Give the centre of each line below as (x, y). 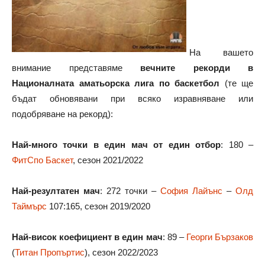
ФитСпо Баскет (42, 160)
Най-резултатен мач (56, 191)
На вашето (221, 52)
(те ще (236, 83)
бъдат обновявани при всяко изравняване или (132, 98)
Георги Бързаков (219, 237)
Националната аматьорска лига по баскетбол (116, 83)
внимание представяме (76, 68)
